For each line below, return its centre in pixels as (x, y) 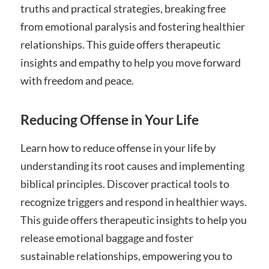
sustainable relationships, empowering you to (126, 256)
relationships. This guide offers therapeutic (120, 45)
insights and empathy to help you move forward (130, 63)
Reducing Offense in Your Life (109, 120)
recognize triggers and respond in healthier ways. (133, 202)
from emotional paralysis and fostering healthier (132, 27)
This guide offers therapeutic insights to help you (133, 220)
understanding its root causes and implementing (132, 166)
